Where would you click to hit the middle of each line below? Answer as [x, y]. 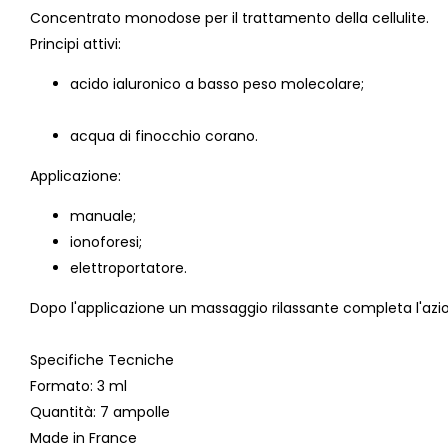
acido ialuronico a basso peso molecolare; [217, 84]
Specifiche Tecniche [102, 360]
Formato [60, 386]
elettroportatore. [128, 268]
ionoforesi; [106, 242]
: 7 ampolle [131, 412]
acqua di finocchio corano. [164, 136]
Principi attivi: [75, 44]
